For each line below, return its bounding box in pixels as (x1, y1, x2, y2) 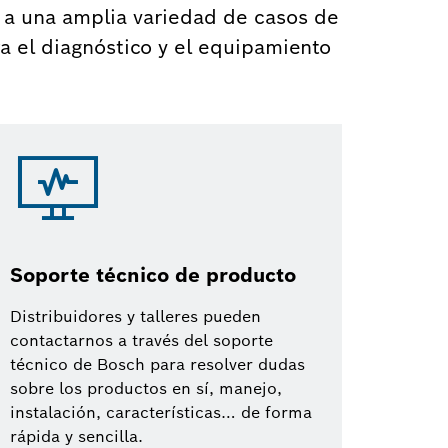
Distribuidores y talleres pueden (10, 306, 261, 327)
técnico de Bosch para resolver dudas (10, 354, 305, 375)
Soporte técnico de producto (10, 262, 296, 288)
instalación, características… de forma (10, 402, 312, 423)
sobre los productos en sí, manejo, (10, 378, 282, 399)
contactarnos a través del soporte (10, 330, 273, 351)
